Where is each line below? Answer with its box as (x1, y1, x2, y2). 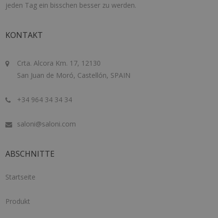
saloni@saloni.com (17, 119, 76, 129)
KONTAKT (5, 30, 43, 41)
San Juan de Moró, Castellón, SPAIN (17, 71, 130, 80)
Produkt (5, 197, 30, 206)
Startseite (5, 172, 36, 182)
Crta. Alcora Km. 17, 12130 (17, 58, 101, 68)
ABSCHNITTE (5, 148, 54, 160)
